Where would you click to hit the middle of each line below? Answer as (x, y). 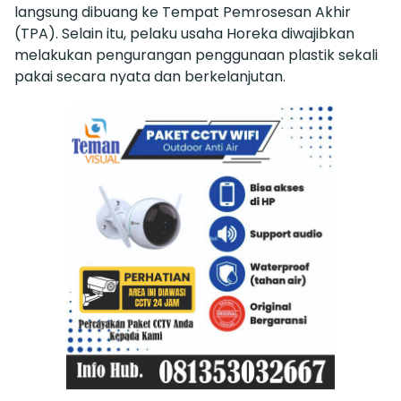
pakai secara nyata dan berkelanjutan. (150, 76)
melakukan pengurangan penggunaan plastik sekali (196, 55)
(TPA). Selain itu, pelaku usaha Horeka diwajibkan (184, 33)
